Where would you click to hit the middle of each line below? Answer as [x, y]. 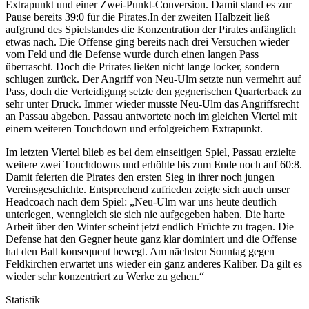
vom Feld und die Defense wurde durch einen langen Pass [132, 54]
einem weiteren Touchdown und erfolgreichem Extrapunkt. [134, 128]
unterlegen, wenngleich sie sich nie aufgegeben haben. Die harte [145, 214]
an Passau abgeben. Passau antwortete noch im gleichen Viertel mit [151, 116]
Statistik [23, 299]
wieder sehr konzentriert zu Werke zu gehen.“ [105, 276]
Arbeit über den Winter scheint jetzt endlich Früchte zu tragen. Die [150, 226]
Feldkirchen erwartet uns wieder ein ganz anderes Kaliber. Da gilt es [154, 263]
